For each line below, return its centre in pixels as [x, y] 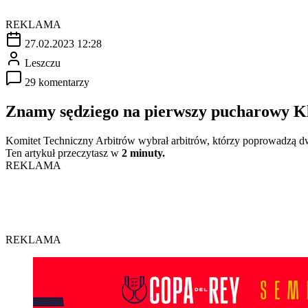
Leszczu [43, 63]
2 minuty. [143, 153]
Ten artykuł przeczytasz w [64, 153]
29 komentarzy [57, 82]
